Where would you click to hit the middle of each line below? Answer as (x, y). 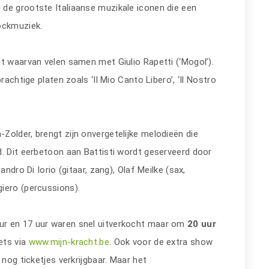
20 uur (202, 224)
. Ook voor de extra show (161, 242)
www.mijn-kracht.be (69, 242)
